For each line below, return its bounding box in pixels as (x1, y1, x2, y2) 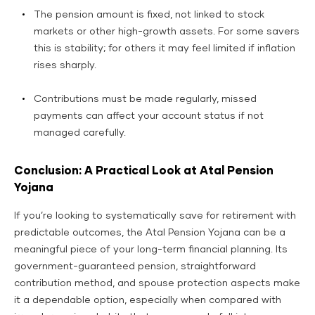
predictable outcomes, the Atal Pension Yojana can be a (14, 227, 285, 238)
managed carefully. (34, 127, 126, 138)
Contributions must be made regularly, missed (34, 94, 257, 104)
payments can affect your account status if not (34, 110, 264, 121)
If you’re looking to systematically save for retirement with (14, 210, 296, 221)
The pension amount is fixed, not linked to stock (34, 9, 264, 20)
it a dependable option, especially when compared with (14, 295, 281, 305)
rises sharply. (34, 60, 96, 70)
